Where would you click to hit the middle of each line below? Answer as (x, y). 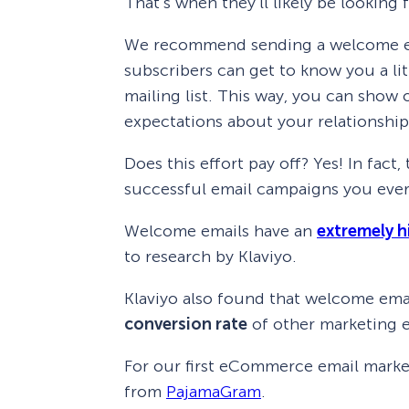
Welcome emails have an (220, 231)
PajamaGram (214, 391)
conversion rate (186, 324)
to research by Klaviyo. (210, 256)
